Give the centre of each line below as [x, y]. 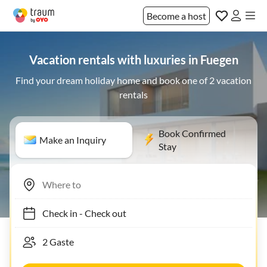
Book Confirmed [192, 133]
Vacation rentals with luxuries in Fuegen [133, 60]
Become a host [176, 15]
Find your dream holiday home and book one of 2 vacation [133, 80]
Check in [54, 213]
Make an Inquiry [73, 140]
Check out [100, 213]
